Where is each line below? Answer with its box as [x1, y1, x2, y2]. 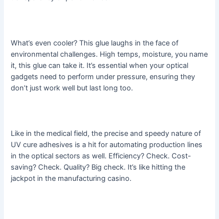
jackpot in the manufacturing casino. [11, 174, 132, 183]
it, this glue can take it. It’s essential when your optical [11, 61, 189, 70]
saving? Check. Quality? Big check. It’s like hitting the [11, 162, 186, 172]
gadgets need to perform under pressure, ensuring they [11, 72, 196, 81]
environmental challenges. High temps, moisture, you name [11, 49, 208, 59]
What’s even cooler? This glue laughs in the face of [11, 38, 179, 47]
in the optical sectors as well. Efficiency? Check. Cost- [11, 151, 192, 160]
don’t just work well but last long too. [11, 83, 133, 92]
